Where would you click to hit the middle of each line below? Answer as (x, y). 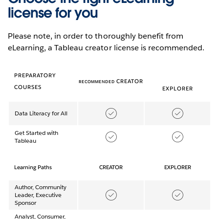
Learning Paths (33, 167)
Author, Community (41, 187)
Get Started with (37, 132)
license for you (53, 12)
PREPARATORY (35, 75)
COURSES (28, 87)
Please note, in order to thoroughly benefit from (96, 36)
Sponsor (26, 202)
